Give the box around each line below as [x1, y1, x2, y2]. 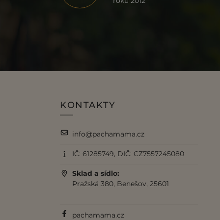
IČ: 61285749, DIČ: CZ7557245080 [72, 149, 185, 159]
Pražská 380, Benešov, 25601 [72, 179, 169, 189]
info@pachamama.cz [72, 130, 145, 139]
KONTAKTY [60, 100, 116, 110]
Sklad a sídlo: [72, 169, 120, 178]
